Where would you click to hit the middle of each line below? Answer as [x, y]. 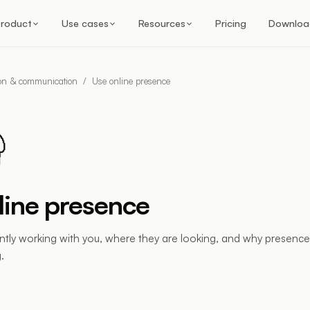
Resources [162, 23]
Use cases [85, 23]
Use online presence [131, 81]
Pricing [231, 23]
